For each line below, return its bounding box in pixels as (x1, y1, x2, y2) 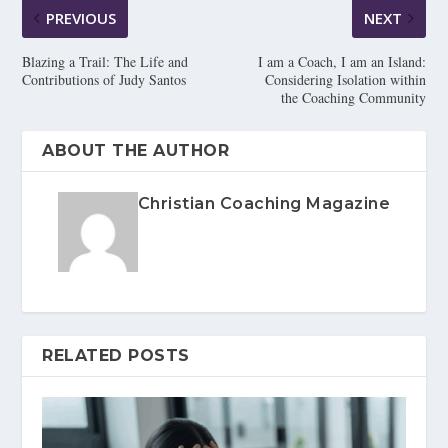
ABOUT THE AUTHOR (42, 140, 230, 160)
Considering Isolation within (264, 69, 426, 89)
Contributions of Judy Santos (22, 69, 187, 89)
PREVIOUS (46, 7, 117, 28)
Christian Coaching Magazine (137, 193, 391, 213)
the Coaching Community (280, 87, 426, 107)
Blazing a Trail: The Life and (22, 51, 189, 71)
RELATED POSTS (42, 345, 190, 365)
